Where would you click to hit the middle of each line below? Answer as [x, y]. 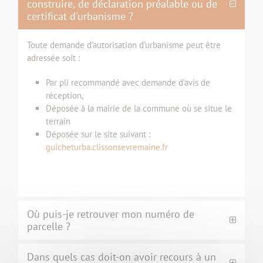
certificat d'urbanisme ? [80, 16]
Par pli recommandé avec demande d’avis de [128, 82]
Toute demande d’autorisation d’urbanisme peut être [124, 45]
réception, [65, 95]
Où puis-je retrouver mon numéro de [111, 214]
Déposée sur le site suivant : [98, 134]
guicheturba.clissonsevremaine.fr [107, 147]
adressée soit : [53, 58]
